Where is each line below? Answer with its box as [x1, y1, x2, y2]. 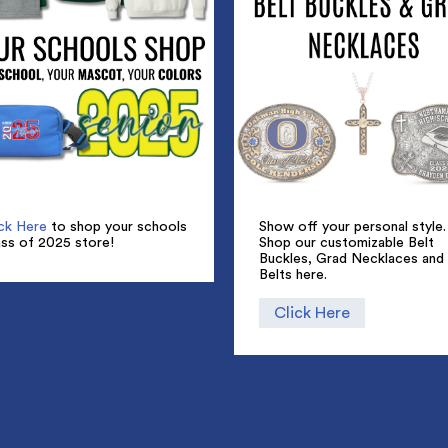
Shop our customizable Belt [259, 235, 434, 250]
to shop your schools [47, 219, 188, 234]
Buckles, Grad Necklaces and [259, 251, 444, 266]
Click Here [274, 305, 350, 322]
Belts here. [259, 267, 327, 282]
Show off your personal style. [259, 219, 446, 234]
